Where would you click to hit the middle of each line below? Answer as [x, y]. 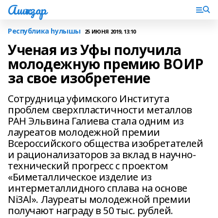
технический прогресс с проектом [88, 166]
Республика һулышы [44, 31]
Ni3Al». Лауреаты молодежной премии [99, 199]
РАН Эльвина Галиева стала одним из [96, 121]
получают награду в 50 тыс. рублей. [91, 210]
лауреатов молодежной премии [84, 132]
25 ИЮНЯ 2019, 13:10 [110, 31]
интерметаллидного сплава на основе [98, 188]
